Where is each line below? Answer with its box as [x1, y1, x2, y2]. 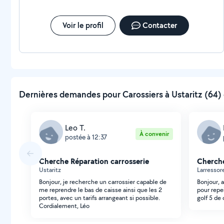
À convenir [139, 129, 169, 138]
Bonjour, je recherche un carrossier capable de [39, 177, 166, 186]
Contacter [142, 20, 177, 30]
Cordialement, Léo [39, 201, 89, 210]
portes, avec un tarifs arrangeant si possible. [39, 193, 160, 202]
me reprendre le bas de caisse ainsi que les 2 [39, 185, 162, 194]
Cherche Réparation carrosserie [39, 155, 149, 166]
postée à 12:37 [65, 132, 107, 141]
